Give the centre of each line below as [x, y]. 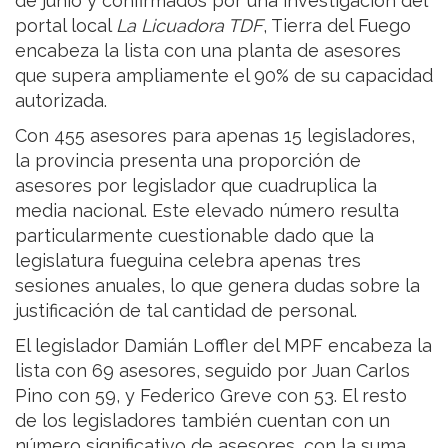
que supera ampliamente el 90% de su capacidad [224, 75]
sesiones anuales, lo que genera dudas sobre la [217, 285]
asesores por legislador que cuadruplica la [196, 185]
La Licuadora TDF [189, 25]
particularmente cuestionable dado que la [194, 235]
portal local [65, 25]
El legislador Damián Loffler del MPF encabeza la [223, 345]
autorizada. [61, 100]
